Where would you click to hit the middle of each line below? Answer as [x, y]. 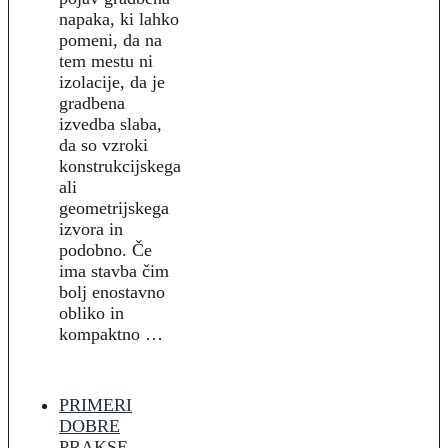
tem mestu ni [106, 61]
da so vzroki [103, 145]
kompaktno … [111, 334]
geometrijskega [114, 208]
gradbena [92, 103]
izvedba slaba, [110, 124]
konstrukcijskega [120, 166]
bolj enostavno [112, 292]
